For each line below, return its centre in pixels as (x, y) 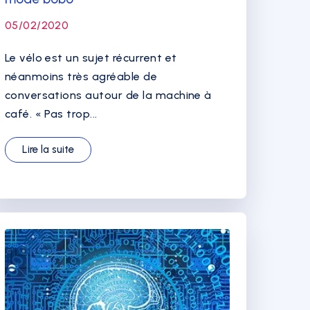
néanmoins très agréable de (81, 76)
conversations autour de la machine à (108, 95)
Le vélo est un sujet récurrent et (91, 58)
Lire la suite (48, 149)
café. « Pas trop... (51, 114)
